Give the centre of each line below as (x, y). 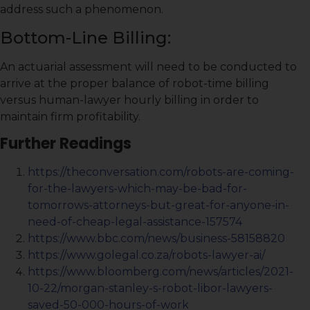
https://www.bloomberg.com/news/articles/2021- (161, 271)
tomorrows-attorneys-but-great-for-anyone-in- (158, 205)
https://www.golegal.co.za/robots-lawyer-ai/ (146, 255)
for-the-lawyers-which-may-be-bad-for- (137, 188)
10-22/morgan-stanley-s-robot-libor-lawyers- (150, 288)
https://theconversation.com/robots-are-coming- (161, 172)
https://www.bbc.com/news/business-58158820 (156, 238)
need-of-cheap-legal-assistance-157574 (135, 221)
